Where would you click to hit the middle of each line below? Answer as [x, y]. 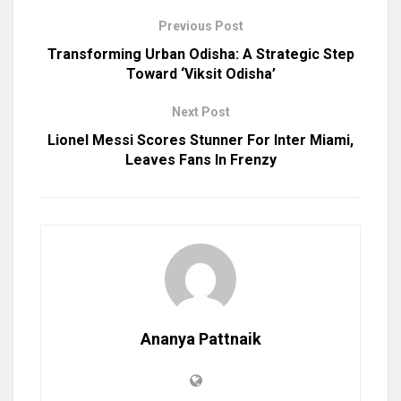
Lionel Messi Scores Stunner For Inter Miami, [200, 141]
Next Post [200, 112]
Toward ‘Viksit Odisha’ [200, 74]
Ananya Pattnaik [200, 339]
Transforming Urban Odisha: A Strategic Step [200, 55]
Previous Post [200, 26]
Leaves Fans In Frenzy [200, 160]
